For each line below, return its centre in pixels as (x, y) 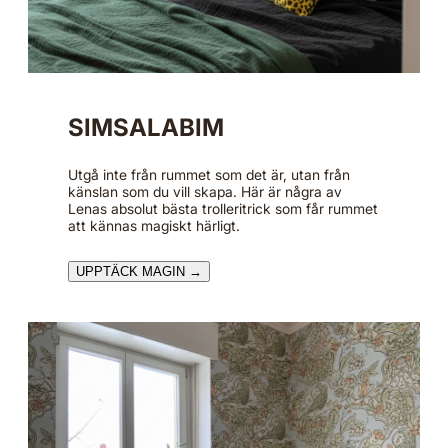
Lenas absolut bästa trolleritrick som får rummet (223, 208)
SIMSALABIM (146, 127)
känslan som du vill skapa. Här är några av (205, 191)
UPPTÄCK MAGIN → (139, 271)
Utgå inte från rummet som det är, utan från (209, 174)
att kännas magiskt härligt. (154, 225)
